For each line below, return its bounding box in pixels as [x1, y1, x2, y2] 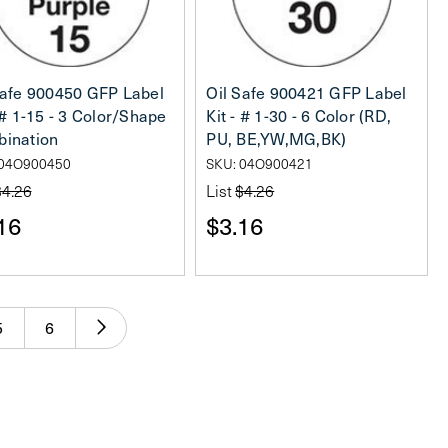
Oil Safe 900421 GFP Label [206, 82, 407, 104]
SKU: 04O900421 [206, 154, 314, 174]
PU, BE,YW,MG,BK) [206, 128, 347, 150]
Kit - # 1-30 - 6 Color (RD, [206, 105, 391, 127]
